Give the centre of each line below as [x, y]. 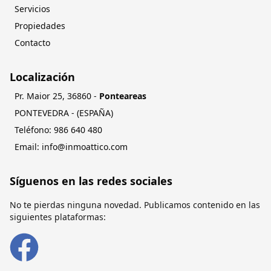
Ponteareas [123, 96]
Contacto [32, 43]
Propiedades [40, 26]
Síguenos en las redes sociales [91, 181]
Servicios [32, 9]
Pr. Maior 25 [38, 96]
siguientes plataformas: [58, 217]
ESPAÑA [95, 113]
